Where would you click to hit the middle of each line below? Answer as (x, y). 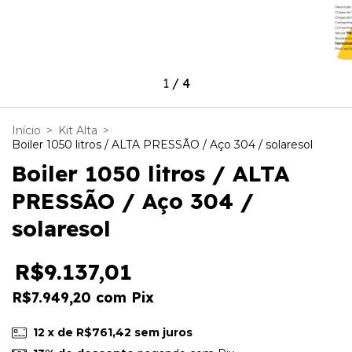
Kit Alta (78, 130)
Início (26, 130)
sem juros (163, 332)
